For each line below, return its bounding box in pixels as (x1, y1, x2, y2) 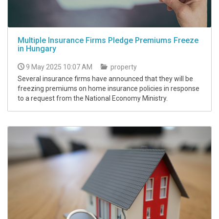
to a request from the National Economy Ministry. (18, 94, 168, 103)
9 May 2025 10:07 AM (26, 63, 92, 71)
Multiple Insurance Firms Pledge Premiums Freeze (18, 36, 198, 45)
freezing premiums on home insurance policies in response (18, 85, 199, 93)
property (109, 63, 137, 71)
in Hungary (18, 44, 56, 54)
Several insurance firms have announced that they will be (18, 75, 193, 83)
